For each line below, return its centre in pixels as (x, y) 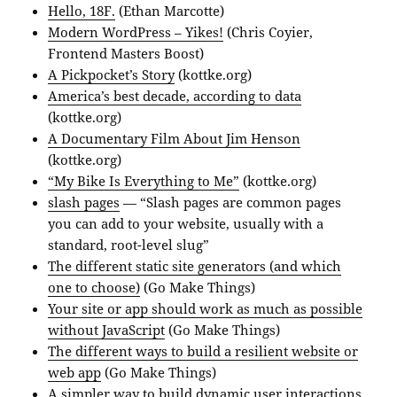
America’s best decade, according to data (175, 95)
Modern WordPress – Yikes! (136, 31)
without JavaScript (107, 329)
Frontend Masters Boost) (126, 53)
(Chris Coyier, (269, 31)
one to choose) (94, 287)
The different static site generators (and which (195, 265)
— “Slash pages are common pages (231, 202)
